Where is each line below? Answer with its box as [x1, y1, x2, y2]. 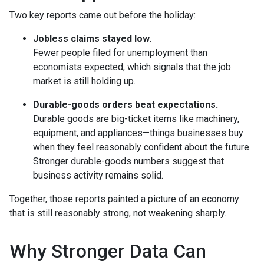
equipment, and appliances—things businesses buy [33, 127, 243, 138]
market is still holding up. [33, 75, 136, 87]
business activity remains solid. [33, 169, 163, 181]
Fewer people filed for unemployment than [33, 47, 207, 58]
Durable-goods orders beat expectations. [33, 98, 218, 110]
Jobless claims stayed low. [33, 32, 151, 44]
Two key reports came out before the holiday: [9, 9, 196, 21]
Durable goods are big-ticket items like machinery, [33, 113, 239, 124]
